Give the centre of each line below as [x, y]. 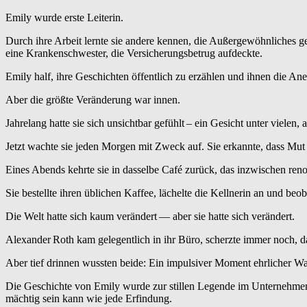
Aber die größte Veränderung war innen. [93, 100]
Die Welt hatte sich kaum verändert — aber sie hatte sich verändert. [150, 217]
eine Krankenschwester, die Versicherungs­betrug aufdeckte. [134, 53]
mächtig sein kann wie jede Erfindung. [89, 299]
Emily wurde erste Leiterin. [64, 18]
